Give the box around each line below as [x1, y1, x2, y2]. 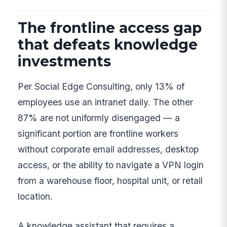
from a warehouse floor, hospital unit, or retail [18, 175, 203, 186]
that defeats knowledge [18, 35, 198, 53]
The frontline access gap [18, 19, 202, 36]
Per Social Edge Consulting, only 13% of [18, 81, 185, 92]
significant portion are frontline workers [18, 128, 179, 139]
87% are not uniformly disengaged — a [18, 112, 180, 124]
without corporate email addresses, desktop [18, 144, 199, 155]
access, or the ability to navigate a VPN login [18, 160, 204, 171]
